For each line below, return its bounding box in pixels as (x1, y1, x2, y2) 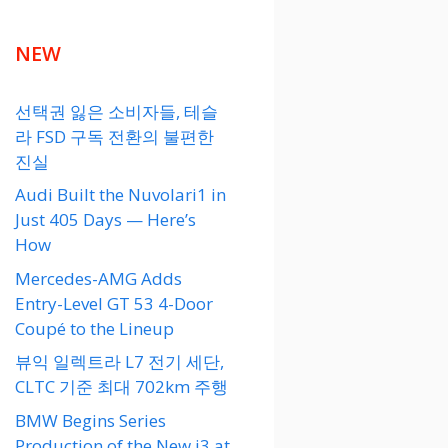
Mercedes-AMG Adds (15, 266, 182, 290)
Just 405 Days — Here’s (15, 208, 196, 232)
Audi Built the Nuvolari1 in (15, 183, 226, 207)
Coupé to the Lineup (15, 316, 174, 340)
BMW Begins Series (15, 408, 166, 432)
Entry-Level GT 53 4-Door (15, 291, 213, 315)
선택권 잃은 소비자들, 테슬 (15, 99, 218, 123)
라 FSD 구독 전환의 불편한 (15, 124, 214, 148)
